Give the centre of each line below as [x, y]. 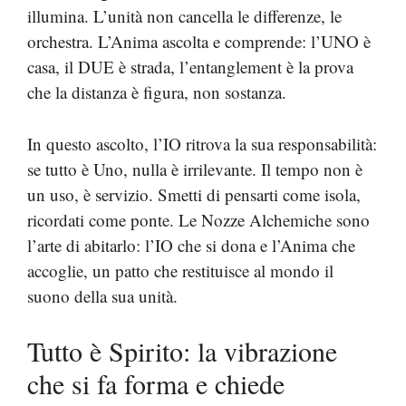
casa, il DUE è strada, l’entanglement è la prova [190, 67]
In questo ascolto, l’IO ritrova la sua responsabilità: [202, 143]
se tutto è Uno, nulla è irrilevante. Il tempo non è [195, 169]
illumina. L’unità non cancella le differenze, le [184, 16]
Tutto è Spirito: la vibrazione [182, 351]
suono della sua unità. [102, 295]
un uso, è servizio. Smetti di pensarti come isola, [194, 194]
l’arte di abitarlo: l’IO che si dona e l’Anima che [191, 245]
